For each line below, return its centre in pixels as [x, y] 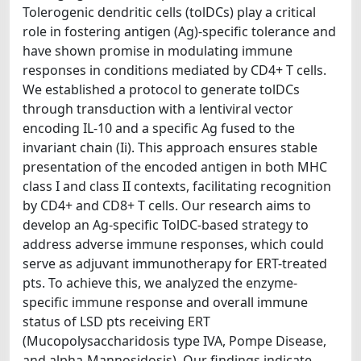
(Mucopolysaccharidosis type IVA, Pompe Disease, [174, 341]
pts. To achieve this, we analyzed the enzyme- [160, 283]
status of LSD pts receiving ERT [116, 322]
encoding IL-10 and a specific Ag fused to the [159, 128]
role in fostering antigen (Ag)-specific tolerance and [179, 31]
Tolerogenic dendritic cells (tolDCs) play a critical [169, 12]
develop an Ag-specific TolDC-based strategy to [166, 225]
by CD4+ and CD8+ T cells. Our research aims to [167, 205]
